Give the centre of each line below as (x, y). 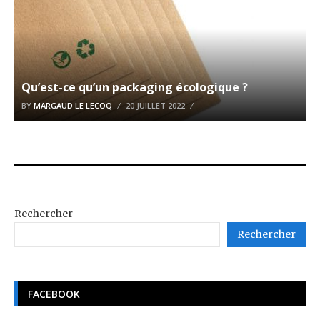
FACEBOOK (54, 294)
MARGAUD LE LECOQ (73, 105)
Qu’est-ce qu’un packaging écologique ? (135, 87)
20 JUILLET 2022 (155, 105)
